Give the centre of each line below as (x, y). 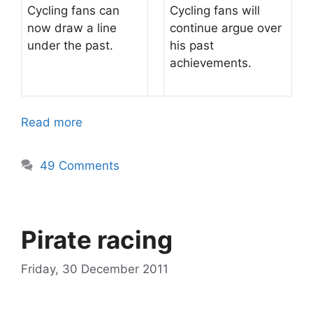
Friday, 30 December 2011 (95, 269)
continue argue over (226, 28)
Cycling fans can (73, 10)
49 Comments (80, 166)
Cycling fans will (215, 10)
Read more (52, 122)
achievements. (211, 63)
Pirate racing (97, 240)
